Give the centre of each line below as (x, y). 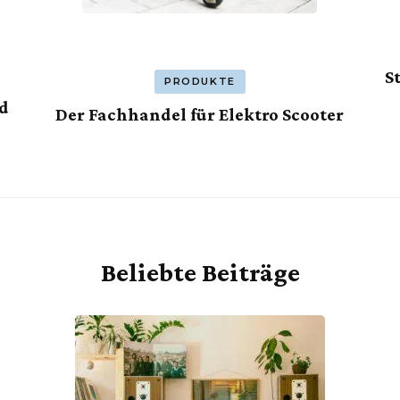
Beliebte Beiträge (200, 271)
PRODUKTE (200, 81)
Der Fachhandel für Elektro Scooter (200, 115)
